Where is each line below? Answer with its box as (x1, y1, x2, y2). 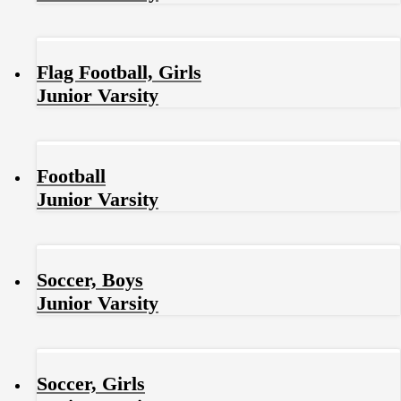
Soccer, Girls (37, 372, 145, 396)
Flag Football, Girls (37, 61, 201, 84)
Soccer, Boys (37, 269, 143, 292)
